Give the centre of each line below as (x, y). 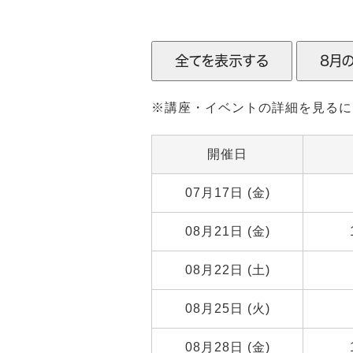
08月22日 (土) (227, 270)
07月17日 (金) (227, 193)
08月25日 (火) (227, 308)
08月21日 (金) (227, 231)
